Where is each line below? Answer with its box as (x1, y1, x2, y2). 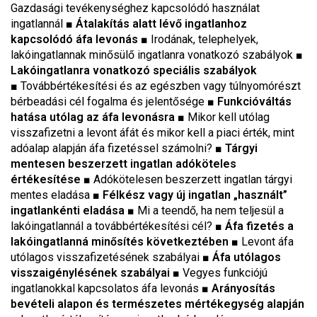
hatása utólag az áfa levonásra (11, 110, 178, 124)
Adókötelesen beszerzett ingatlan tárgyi (93, 173, 292, 186)
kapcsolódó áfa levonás (11, 33, 141, 46)
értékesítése (11, 173, 83, 186)
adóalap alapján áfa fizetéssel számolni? (11, 142, 215, 155)
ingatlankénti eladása (11, 204, 127, 217)
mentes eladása (11, 188, 93, 202)
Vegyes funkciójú (183, 266, 267, 279)
